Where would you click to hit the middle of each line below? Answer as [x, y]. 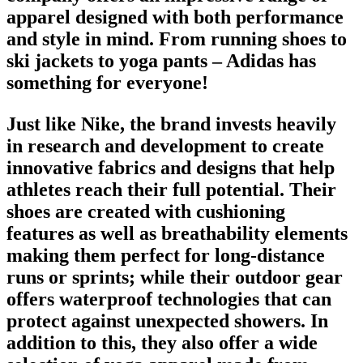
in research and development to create [165, 145]
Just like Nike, [66, 124]
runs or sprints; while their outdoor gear [175, 277]
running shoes [268, 38]
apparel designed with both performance [175, 17]
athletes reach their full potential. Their [171, 189]
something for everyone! [107, 82]
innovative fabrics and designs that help [171, 167]
